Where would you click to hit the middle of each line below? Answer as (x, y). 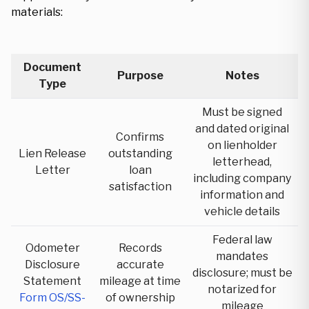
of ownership (140, 298)
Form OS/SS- (52, 298)
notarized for (242, 289)
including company (242, 178)
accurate (140, 265)
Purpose (140, 76)
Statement (52, 281)
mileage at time (140, 281)
